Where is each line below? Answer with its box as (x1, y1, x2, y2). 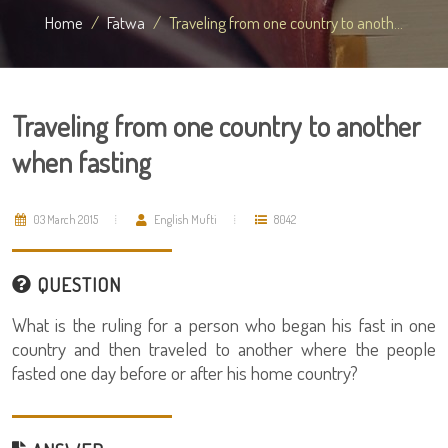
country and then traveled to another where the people (12, 336, 436, 361)
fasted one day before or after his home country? (12, 360, 358, 385)
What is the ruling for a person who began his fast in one (12, 312, 436, 337)
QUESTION (32, 272, 121, 297)
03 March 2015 (31, 212, 98, 227)
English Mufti (152, 212, 217, 227)
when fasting (12, 144, 151, 180)
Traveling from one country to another (12, 108, 421, 144)
